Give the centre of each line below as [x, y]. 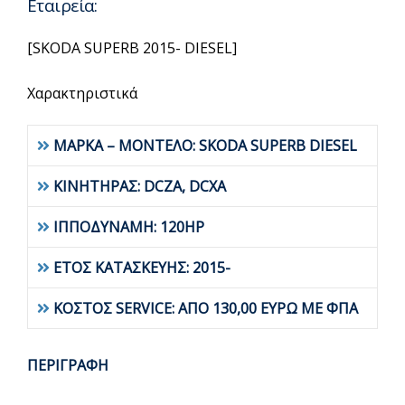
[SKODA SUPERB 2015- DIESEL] [132, 48]
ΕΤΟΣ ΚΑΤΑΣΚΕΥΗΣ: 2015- [142, 268]
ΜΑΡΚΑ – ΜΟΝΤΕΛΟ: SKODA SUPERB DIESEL [205, 146]
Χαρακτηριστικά [82, 93]
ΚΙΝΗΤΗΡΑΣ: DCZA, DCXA [140, 186]
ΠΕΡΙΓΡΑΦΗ [68, 365]
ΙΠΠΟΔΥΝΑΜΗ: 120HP [129, 227]
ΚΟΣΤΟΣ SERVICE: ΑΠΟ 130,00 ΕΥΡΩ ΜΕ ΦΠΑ [206, 308]
